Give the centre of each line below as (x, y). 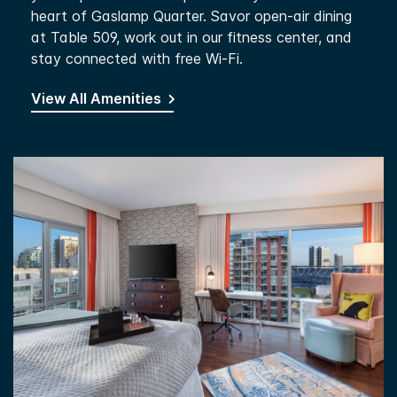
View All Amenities (96, 99)
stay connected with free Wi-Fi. (137, 59)
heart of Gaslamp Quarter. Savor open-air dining (191, 16)
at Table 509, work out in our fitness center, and (191, 38)
